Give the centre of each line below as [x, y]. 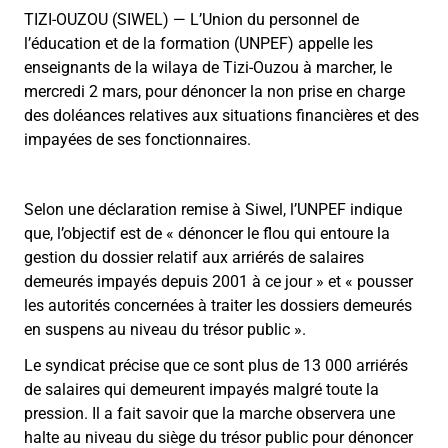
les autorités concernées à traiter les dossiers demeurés [218, 306]
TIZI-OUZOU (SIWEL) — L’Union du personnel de [191, 20]
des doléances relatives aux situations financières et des [221, 116]
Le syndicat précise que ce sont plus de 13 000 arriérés [216, 365]
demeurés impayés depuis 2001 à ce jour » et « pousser [218, 282]
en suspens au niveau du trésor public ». [165, 330]
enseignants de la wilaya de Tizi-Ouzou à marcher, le [208, 68]
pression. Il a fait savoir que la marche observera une [209, 413]
